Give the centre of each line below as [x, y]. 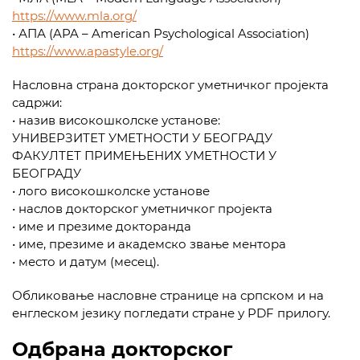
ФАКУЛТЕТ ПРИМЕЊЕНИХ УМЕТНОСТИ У [144, 155]
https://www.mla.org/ [74, 16]
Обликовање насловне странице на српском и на [168, 295]
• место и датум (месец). [86, 262]
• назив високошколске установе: [116, 120]
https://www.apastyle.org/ [88, 51]
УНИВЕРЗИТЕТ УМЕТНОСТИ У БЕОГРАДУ [142, 138]
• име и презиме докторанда [102, 226]
